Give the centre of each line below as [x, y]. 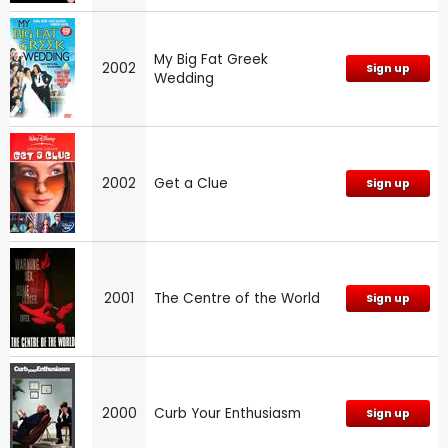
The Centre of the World [237, 298]
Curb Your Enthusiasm [227, 413]
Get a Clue [191, 183]
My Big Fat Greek [211, 59]
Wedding [184, 78]
